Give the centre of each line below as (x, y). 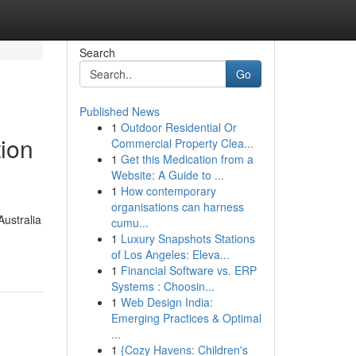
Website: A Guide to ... (167, 175)
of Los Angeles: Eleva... (170, 254)
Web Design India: (166, 302)
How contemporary (168, 191)
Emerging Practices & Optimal (186, 318)
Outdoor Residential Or (178, 127)
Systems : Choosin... (163, 286)
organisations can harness (177, 207)
